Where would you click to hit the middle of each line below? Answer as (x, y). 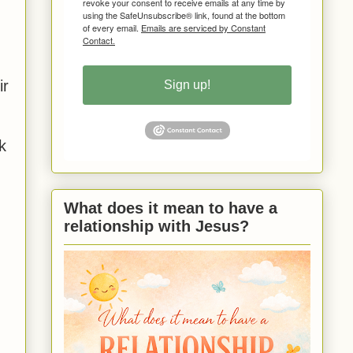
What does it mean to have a (171, 208)
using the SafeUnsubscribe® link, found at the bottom (184, 15)
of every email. (112, 27)
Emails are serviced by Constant (203, 27)
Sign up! (187, 84)
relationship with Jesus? (156, 227)
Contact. (99, 40)
